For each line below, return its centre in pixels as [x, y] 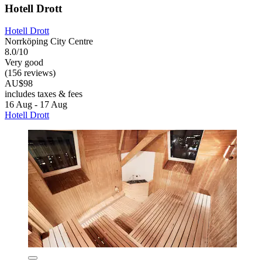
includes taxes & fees [44, 94]
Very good [24, 63]
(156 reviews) [30, 73]
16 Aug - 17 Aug [36, 105]
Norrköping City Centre [49, 42]
